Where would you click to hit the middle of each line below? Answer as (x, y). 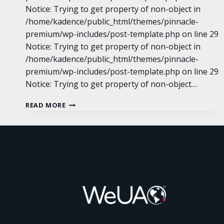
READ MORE (46, 105)
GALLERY (80, 113)
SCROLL (78, 103)
